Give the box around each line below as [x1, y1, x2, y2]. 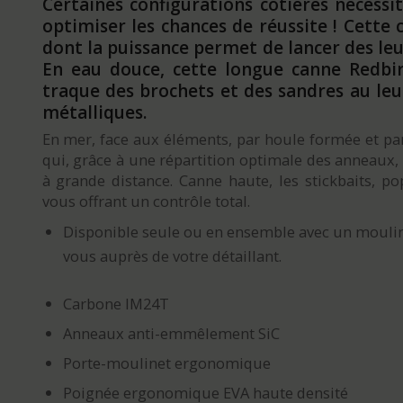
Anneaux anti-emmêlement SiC [62, 323, 280, 345]
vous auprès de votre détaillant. [62, 246, 282, 267]
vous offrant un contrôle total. [41, 191, 250, 212]
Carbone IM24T [62, 293, 169, 315]
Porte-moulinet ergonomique [62, 353, 271, 374]
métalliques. [41, 101, 147, 125]
